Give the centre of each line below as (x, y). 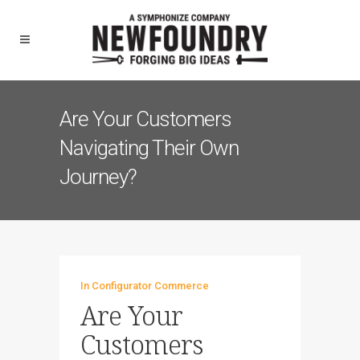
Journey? (98, 177)
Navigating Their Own (149, 148)
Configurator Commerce (150, 286)
